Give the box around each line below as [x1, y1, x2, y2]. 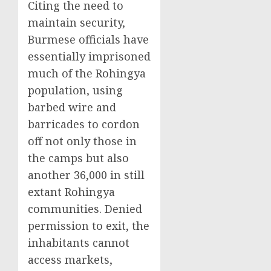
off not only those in [28, 134, 137, 148]
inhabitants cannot [28, 235, 129, 250]
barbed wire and [28, 100, 116, 114]
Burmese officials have [28, 32, 149, 47]
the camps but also [28, 151, 129, 165]
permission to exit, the [28, 218, 149, 233]
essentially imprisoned [28, 49, 151, 64]
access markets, [28, 252, 113, 267]
